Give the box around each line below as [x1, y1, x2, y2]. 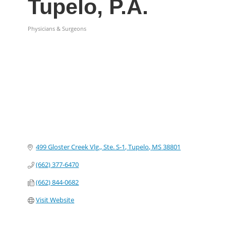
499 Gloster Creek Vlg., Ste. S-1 [36, 142, 126, 152]
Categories [27, 32, 68, 40]
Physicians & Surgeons [28, 25, 86, 32]
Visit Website [36, 195, 75, 205]
